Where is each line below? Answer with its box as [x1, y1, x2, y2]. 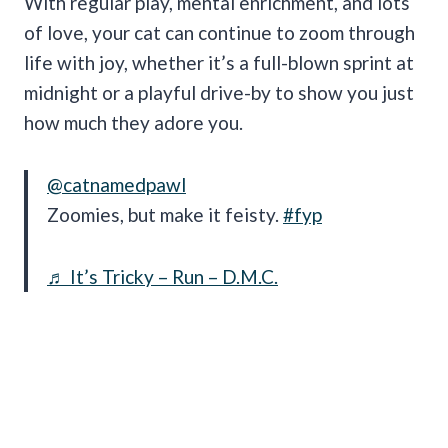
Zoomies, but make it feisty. [47, 202, 283, 226]
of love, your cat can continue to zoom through [24, 20, 415, 44]
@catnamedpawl [47, 172, 186, 196]
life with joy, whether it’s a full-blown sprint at [24, 50, 414, 74]
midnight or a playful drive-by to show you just [24, 80, 414, 104]
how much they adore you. [24, 110, 243, 134]
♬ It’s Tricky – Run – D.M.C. [47, 264, 278, 288]
